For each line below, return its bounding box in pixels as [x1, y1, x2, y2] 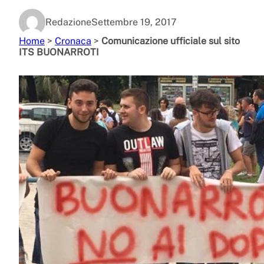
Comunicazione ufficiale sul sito [101, 35, 240, 47]
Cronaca [55, 35, 91, 47]
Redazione [45, 16, 91, 28]
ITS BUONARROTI [19, 46, 99, 58]
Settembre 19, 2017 [91, 16, 177, 28]
